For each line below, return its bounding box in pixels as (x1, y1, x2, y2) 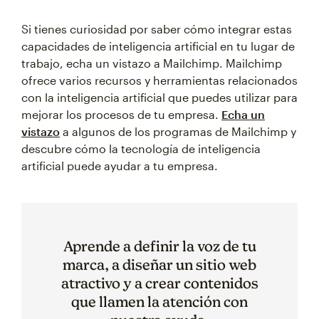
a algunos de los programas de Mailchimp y (60, 125, 296, 139)
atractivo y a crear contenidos (61, 275, 258, 292)
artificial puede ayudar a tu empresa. (21, 159, 218, 173)
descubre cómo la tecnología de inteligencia (21, 142, 261, 156)
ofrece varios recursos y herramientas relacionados (21, 73, 298, 88)
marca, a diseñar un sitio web (63, 256, 256, 273)
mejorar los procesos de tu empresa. (21, 108, 221, 122)
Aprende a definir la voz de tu (63, 238, 256, 255)
